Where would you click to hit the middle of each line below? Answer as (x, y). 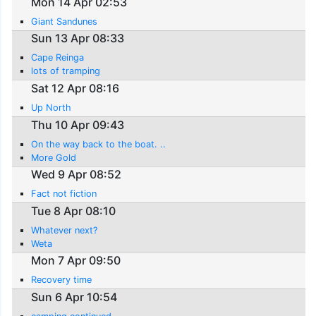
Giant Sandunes (65, 21)
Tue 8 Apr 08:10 (74, 211)
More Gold (54, 157)
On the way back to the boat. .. (99, 144)
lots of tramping (66, 71)
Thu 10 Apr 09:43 (78, 124)
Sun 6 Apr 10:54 (74, 297)
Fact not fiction (64, 194)
